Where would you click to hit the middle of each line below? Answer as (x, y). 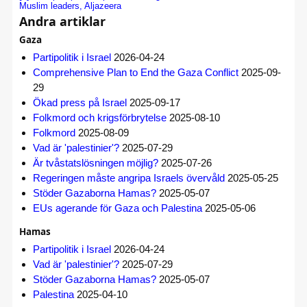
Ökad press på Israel (80, 102)
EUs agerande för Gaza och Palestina (118, 208)
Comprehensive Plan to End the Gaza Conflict (136, 72)
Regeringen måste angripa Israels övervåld (129, 177)
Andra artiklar (62, 21)
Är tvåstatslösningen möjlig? (96, 162)
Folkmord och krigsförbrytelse (100, 117)
